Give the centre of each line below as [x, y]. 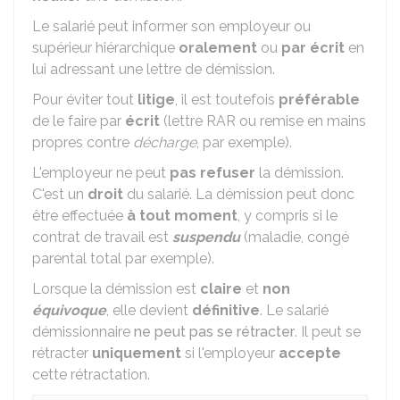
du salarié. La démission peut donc [239, 194]
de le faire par [79, 121]
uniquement [137, 353]
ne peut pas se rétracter [214, 332]
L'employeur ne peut [101, 173]
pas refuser [212, 173]
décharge [165, 142]
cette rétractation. [91, 375]
